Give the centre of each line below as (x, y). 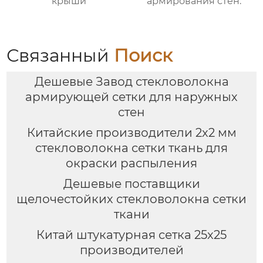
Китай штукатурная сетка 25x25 (131, 235)
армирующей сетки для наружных (131, 97)
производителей (131, 250)
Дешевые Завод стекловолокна (131, 82)
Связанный (60, 55)
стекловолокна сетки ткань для (131, 148)
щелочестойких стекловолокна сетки (131, 199)
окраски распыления (131, 163)
